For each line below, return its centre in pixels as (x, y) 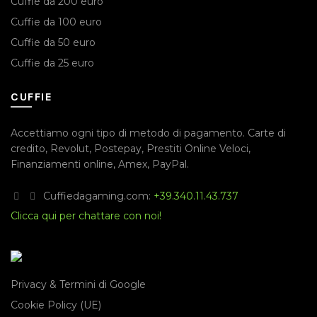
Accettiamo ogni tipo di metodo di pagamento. (129, 133)
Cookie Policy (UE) (56, 305)
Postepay (118, 148)
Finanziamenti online (62, 164)
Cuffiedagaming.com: (97, 196)
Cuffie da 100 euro (56, 22)
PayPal (169, 164)
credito (28, 148)
